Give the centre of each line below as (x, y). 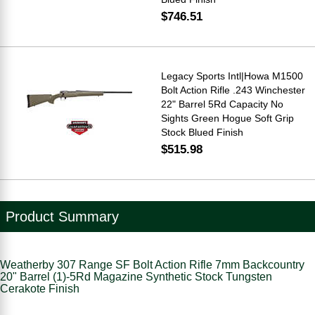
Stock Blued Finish (202, 132)
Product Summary (62, 216)
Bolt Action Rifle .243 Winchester (233, 90)
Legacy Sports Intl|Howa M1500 (232, 76)
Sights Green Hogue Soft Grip (227, 118)
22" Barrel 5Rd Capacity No (222, 104)
